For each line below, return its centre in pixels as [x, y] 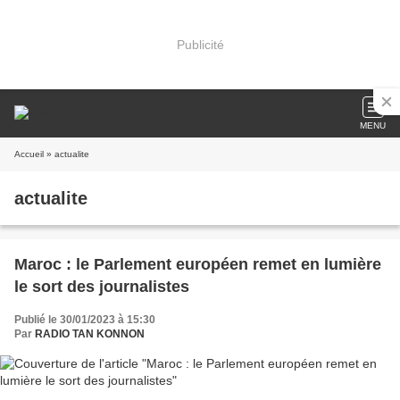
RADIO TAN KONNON [90, 334]
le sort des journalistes [102, 287]
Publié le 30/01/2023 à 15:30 [85, 320]
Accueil [29, 154]
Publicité [200, 44]
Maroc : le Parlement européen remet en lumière [198, 264]
